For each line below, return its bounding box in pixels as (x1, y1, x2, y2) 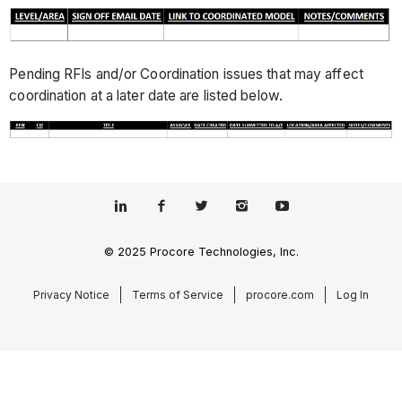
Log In (336, 287, 369, 301)
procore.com (246, 287, 314, 301)
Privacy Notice (33, 287, 109, 301)
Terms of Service (132, 287, 223, 301)
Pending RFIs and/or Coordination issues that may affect (9, 65, 363, 83)
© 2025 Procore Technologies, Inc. (103, 244, 299, 258)
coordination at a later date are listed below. (9, 86, 283, 104)
